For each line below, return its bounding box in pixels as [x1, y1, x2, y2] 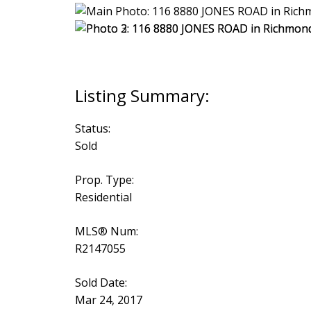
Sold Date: [74, 275, 127, 291]
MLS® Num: [74, 224, 138, 239]
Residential [74, 190, 132, 205]
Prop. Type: [74, 172, 134, 188]
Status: [74, 121, 110, 137]
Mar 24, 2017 [74, 292, 142, 308]
